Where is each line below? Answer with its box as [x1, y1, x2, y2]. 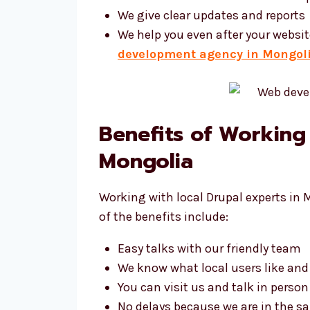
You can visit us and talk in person [118, 280, 309, 295]
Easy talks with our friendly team [118, 241, 301, 256]
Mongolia [99, 145, 193, 177]
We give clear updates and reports [118, 8, 305, 23]
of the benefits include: [99, 209, 228, 224]
